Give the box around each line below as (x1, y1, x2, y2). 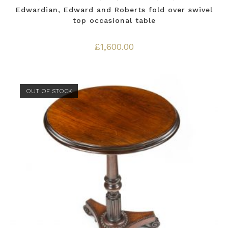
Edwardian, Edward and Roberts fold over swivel (15, 5, 213, 14)
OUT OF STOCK (25, 88, 72, 95)
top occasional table (72, 16, 156, 24)
